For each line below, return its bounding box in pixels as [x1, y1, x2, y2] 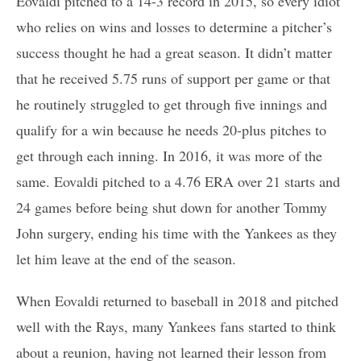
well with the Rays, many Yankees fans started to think [16, 316, 336, 336]
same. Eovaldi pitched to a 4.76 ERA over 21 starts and [16, 171, 340, 191]
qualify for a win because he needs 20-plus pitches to [16, 119, 326, 139]
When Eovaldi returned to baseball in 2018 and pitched [16, 290, 338, 310]
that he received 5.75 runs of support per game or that [16, 68, 330, 88]
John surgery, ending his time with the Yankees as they [16, 222, 337, 243]
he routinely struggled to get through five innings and [16, 93, 327, 114]
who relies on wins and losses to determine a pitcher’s [16, 16, 332, 36]
